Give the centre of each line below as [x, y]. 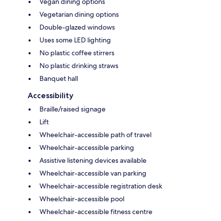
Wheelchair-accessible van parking [93, 173]
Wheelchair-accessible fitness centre [96, 212]
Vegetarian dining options [79, 15]
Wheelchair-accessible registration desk [101, 186]
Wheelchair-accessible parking [87, 148]
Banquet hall [59, 79]
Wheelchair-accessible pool [82, 199]
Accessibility [51, 96]
